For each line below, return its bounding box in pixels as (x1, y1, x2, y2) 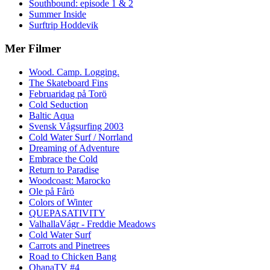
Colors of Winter (29, 196, 92, 207)
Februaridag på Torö (29, 88, 107, 99)
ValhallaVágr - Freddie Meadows (29, 218, 155, 229)
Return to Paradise (29, 164, 99, 175)
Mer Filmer (5, 42, 61, 55)
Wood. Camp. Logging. (29, 66, 119, 77)
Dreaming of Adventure (29, 142, 119, 153)
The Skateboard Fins (29, 77, 108, 88)
